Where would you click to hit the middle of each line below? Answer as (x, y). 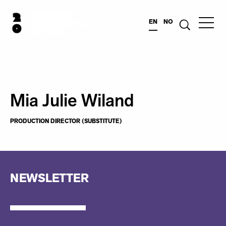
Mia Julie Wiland (72, 101)
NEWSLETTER (49, 178)
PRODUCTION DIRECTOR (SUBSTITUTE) (66, 121)
